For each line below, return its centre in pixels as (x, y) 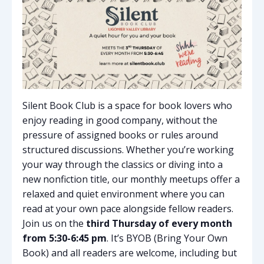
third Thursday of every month (158, 223)
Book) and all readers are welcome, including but (130, 253)
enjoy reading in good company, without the (120, 120)
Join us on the (53, 223)
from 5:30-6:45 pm (65, 238)
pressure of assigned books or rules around (120, 135)
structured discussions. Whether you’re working (128, 149)
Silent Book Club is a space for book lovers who (127, 105)
